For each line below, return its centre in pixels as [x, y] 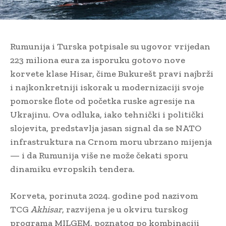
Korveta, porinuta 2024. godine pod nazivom [104, 196]
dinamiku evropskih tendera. [72, 169]
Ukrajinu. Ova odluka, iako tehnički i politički [107, 115]
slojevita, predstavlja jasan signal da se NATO [106, 128]
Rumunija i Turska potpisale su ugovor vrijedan [110, 47]
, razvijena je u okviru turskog [125, 210]
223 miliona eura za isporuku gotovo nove [98, 60]
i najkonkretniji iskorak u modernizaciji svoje [107, 88]
